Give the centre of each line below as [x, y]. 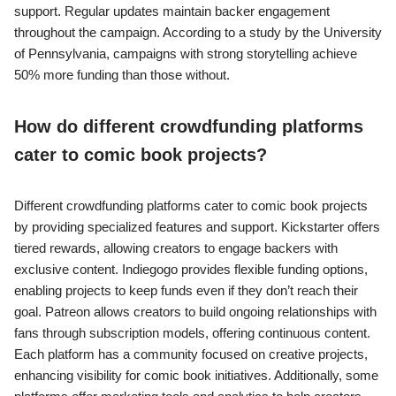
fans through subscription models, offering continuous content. [192, 333]
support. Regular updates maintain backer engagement [172, 11]
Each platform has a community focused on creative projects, [191, 354]
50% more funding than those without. [122, 75]
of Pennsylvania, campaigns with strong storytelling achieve [186, 54]
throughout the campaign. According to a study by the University [198, 33]
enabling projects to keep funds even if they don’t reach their [186, 291]
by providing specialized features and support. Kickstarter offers [197, 227]
